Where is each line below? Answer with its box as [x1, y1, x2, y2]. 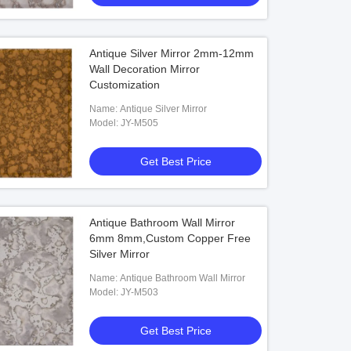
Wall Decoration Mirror [89, 63, 201, 75]
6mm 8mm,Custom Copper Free [89, 232, 251, 244]
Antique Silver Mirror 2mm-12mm [89, 47, 255, 60]
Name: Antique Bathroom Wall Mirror [120, 273, 246, 284]
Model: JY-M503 [121, 287, 159, 298]
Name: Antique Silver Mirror [120, 103, 208, 114]
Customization [89, 78, 161, 91]
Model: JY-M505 [121, 118, 159, 128]
